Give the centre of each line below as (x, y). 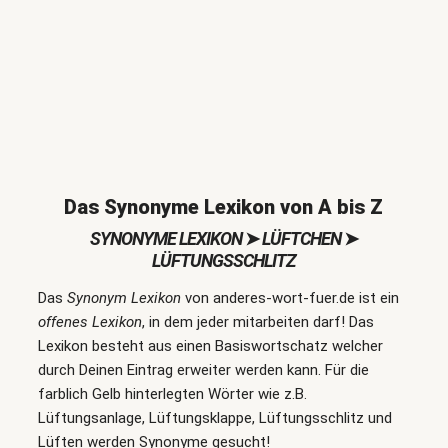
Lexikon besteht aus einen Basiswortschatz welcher (210, 346)
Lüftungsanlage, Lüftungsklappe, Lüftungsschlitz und (214, 418)
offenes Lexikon (89, 322)
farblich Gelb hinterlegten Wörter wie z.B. (172, 394)
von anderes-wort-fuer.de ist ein (289, 298)
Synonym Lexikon (123, 298)
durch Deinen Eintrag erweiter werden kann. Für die (203, 370)
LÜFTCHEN (301, 238)
